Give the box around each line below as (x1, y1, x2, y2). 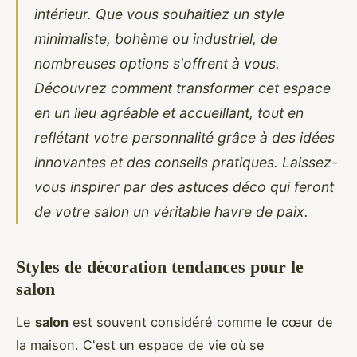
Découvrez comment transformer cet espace (34, 79, 331, 96)
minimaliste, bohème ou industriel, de (34, 29, 277, 47)
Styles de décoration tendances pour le (16, 256, 304, 277)
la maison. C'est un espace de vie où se (16, 336, 265, 353)
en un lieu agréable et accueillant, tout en (34, 104, 304, 121)
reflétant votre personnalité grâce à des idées (34, 128, 335, 146)
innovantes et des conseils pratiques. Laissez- (34, 153, 338, 171)
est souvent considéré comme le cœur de (69, 313, 333, 330)
